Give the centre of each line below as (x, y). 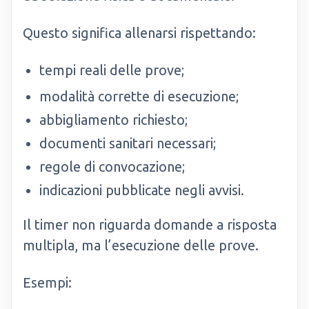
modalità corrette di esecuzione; (139, 96)
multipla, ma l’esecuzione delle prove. (141, 245)
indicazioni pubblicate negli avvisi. (142, 190)
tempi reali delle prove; (112, 70)
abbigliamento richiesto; (113, 120)
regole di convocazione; (112, 167)
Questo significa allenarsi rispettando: (139, 33)
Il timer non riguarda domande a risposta (150, 225)
